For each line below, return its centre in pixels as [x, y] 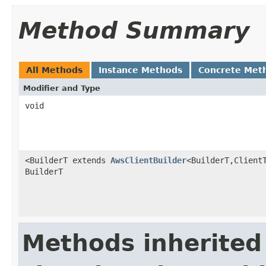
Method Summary [134, 30]
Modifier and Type [62, 88]
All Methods [54, 70]
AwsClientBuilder [148, 160]
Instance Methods [140, 70]
